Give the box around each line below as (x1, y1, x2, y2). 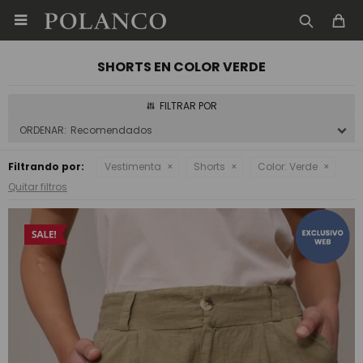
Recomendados (70, 123, 152, 137)
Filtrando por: (8, 160, 84, 173)
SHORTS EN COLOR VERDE (97, 58, 266, 76)
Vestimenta (105, 160, 161, 173)
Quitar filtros (8, 180, 67, 194)
